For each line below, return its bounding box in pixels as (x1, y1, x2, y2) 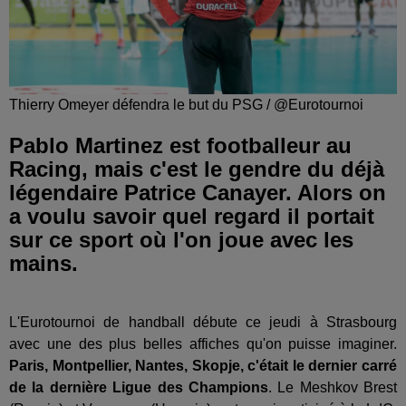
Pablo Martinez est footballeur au (9, 133, 352, 159)
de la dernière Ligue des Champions (9, 380, 268, 396)
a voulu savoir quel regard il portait (9, 204, 374, 229)
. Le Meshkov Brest (267, 380, 397, 396)
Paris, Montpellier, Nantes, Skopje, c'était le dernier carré (9, 358, 397, 374)
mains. (9, 251, 78, 276)
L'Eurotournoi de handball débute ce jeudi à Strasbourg (9, 314, 397, 331)
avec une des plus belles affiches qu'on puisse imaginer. (9, 336, 397, 353)
